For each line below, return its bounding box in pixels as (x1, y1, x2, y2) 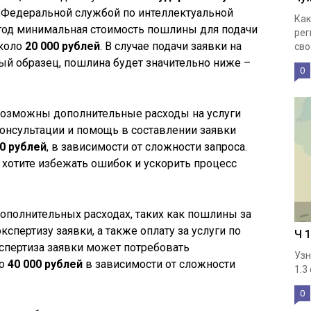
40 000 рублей (8, 257, 83, 271)
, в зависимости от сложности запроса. (47, 140, 247, 153)
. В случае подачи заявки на (100, 39, 242, 53)
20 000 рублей (25, 39, 100, 53)
